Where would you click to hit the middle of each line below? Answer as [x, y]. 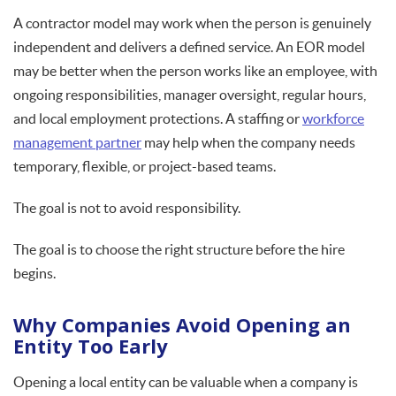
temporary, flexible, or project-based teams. [145, 167]
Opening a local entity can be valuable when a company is [186, 382]
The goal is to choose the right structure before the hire [179, 250]
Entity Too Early [91, 346]
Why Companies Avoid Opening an [182, 325]
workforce [333, 119]
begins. [34, 274]
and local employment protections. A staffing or [158, 119]
